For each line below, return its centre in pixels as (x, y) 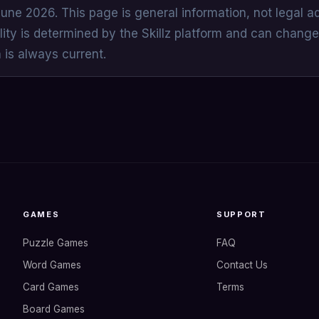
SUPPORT (241, 214)
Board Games (54, 309)
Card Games (51, 287)
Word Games (52, 265)
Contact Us (242, 265)
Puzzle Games (56, 243)
